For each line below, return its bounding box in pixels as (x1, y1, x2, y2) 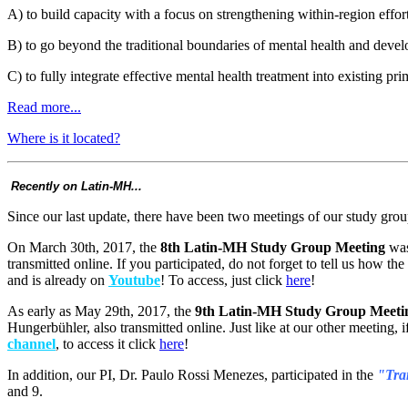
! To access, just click (160, 271, 286, 288)
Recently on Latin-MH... (11, 178, 142, 193)
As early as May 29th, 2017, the (7, 302, 195, 319)
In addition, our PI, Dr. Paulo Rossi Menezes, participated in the (7, 366, 377, 382)
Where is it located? (7, 129, 120, 146)
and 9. (7, 382, 43, 399)
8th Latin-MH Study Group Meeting (160, 239, 385, 255)
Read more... (7, 98, 81, 115)
